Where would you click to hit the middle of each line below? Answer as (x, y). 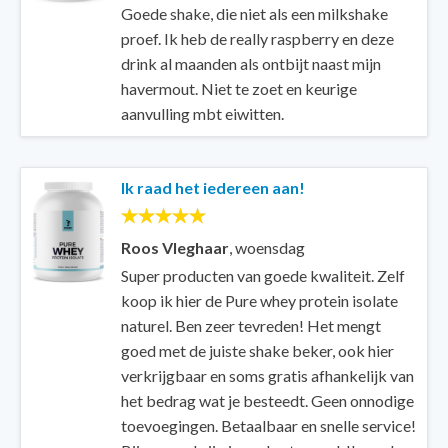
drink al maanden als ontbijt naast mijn (251, 63)
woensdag (270, 247)
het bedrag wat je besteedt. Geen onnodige (267, 400)
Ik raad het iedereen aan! (213, 187)
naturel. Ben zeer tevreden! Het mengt (251, 325)
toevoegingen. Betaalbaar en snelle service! (268, 425)
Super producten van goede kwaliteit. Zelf (263, 275)
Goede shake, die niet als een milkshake (254, 13)
